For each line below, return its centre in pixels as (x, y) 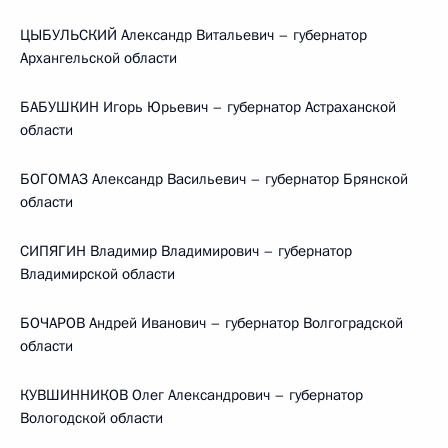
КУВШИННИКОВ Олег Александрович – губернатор (191, 395)
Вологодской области (91, 418)
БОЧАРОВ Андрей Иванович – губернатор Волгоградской (211, 323)
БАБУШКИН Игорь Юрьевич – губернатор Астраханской (208, 107)
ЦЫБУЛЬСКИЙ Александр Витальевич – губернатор (193, 35)
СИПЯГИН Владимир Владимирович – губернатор (186, 251)
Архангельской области (98, 58)
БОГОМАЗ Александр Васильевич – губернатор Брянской (214, 179)
